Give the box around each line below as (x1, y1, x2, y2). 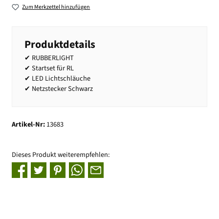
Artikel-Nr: (12, 119, 46, 130)
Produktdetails (24, 36, 95, 52)
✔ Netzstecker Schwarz (24, 83, 93, 94)
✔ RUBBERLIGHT (24, 52, 74, 63)
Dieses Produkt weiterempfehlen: (12, 149, 110, 160)
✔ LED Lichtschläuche (24, 73, 90, 84)
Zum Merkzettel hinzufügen (22, 2, 90, 11)
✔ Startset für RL (24, 63, 74, 73)
